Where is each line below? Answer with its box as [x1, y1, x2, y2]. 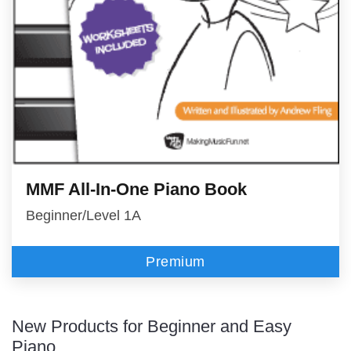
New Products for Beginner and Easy [12, 316, 291, 336]
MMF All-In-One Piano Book [26, 179, 248, 199]
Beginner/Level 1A [26, 207, 141, 223]
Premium [146, 253, 205, 270]
